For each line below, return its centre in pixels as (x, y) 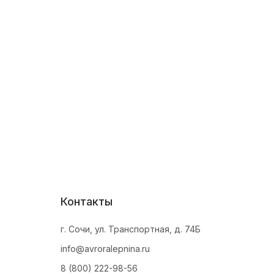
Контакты (87, 202)
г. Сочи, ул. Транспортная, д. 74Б (131, 229)
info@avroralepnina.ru (105, 249)
